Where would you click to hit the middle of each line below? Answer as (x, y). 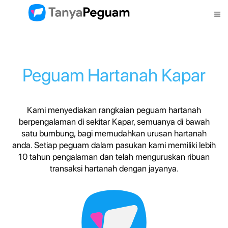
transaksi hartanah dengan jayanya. (114, 168)
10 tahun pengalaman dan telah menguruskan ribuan (114, 157)
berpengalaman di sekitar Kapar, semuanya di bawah (114, 122)
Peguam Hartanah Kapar (114, 75)
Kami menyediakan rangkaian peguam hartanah (114, 110)
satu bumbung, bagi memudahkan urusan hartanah (114, 133)
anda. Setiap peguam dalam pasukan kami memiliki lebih (114, 145)
